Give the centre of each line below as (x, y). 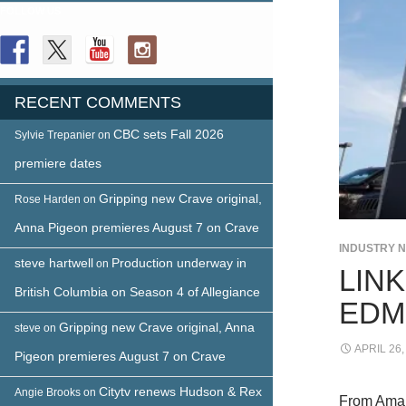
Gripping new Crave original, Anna (157, 327)
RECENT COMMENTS (98, 102)
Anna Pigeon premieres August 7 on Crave (137, 227)
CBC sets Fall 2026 (169, 134)
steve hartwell (54, 262)
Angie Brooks (48, 392)
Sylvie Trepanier (55, 135)
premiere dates (58, 163)
